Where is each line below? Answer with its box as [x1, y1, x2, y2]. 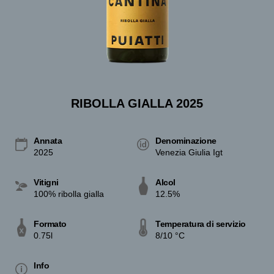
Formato [34, 219, 67, 229]
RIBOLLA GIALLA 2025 [71, 97, 203, 110]
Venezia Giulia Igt [155, 147, 223, 157]
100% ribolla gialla [34, 189, 104, 199]
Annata [34, 136, 62, 146]
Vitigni [34, 177, 59, 187]
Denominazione [155, 136, 217, 146]
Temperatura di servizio [155, 219, 246, 229]
